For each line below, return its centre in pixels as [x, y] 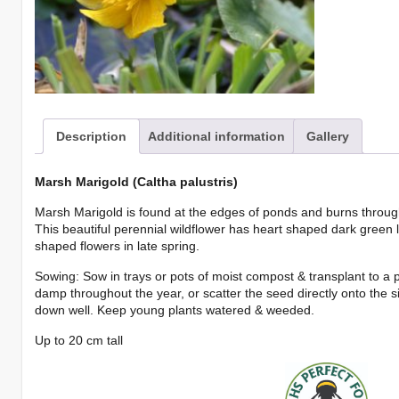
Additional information [217, 136]
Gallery [328, 136]
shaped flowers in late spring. [118, 246]
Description [92, 136]
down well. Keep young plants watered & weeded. [175, 310]
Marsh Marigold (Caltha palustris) [137, 182]
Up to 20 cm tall [79, 341]
